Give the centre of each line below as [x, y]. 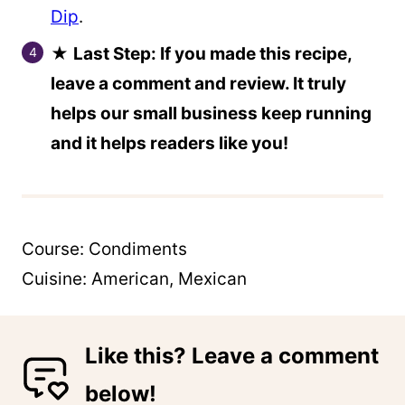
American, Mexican [169, 278]
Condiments [138, 249]
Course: [55, 249]
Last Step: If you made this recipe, [212, 53]
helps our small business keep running [211, 113]
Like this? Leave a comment [232, 355]
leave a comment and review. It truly [198, 83]
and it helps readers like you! [170, 143]
